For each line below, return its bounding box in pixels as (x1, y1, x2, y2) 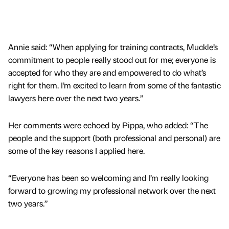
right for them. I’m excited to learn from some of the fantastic (8, 79, 221, 90)
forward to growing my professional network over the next (8, 185, 216, 196)
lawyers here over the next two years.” (8, 92, 144, 103)
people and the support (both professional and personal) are (8, 132, 220, 143)
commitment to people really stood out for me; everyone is (8, 54, 216, 65)
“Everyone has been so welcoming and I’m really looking (8, 172, 209, 183)
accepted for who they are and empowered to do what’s (8, 66, 206, 78)
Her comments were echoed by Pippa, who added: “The (8, 119, 208, 130)
